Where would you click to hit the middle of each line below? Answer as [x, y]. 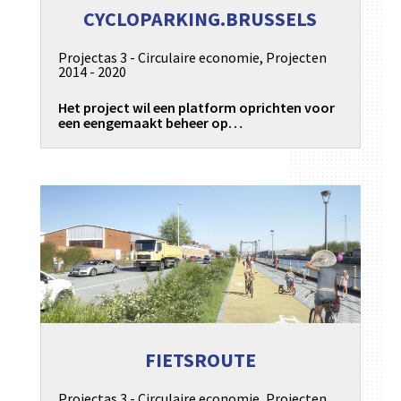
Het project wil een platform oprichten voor [196, 107]
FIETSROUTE [200, 359]
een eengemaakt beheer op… [150, 122]
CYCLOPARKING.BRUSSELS [200, 19]
